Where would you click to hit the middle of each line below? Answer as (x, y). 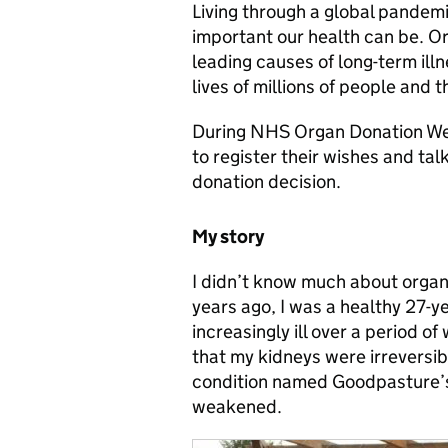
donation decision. (266, 181)
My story (228, 236)
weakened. (237, 406)
